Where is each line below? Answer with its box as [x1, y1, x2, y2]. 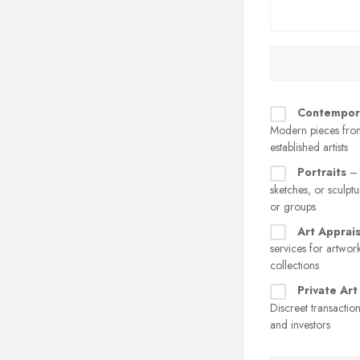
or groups [270, 198, 316, 215]
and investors [270, 317, 330, 333]
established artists [270, 138, 348, 155]
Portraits [297, 163, 346, 180]
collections [270, 257, 319, 274]
